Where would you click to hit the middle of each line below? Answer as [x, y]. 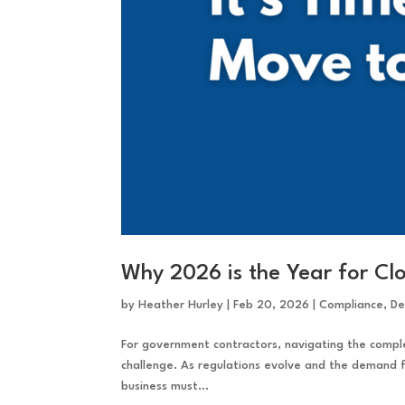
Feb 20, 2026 [272, 306]
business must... [165, 387]
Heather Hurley [181, 306]
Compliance [352, 306]
